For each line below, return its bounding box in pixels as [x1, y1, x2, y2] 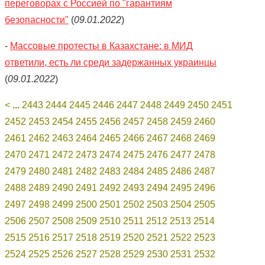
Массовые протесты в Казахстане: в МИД [10, 41, 193, 51]
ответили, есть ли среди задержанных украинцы [5, 57, 216, 67]
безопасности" [5, 15, 69, 25]
